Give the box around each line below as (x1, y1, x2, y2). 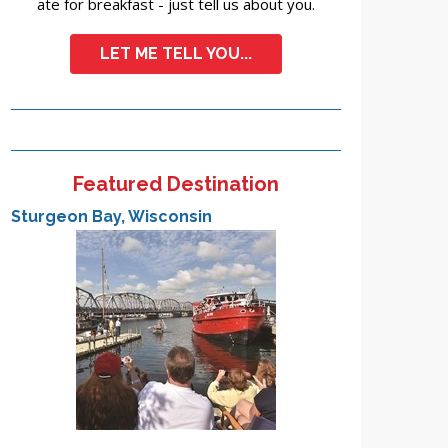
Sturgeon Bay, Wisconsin (11, 207, 212, 226)
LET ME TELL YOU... (99, 44, 252, 63)
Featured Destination (72, 172, 279, 196)
